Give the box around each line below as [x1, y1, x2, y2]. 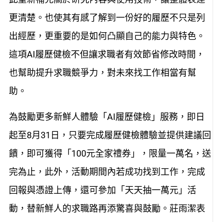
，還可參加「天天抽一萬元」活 [71, 184, 196, 195]
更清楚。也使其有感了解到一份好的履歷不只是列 [8, 12, 205, 23]
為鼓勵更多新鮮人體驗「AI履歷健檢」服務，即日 [8, 111, 205, 122]
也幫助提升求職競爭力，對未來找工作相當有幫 [8, 67, 196, 78]
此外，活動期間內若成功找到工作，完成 [44, 166, 205, 177]
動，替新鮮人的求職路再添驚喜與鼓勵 [8, 203, 161, 214]
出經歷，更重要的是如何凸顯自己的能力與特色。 [8, 31, 205, 42]
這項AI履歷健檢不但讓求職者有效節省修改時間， [8, 49, 205, 60]
